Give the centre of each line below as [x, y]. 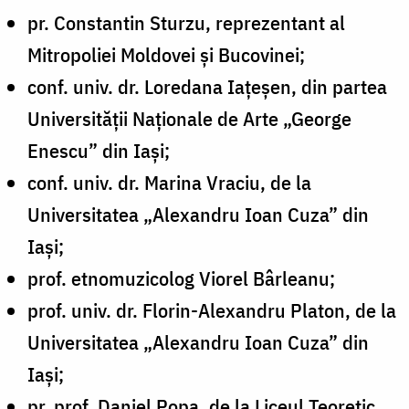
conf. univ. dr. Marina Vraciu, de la [169, 182]
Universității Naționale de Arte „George [189, 118]
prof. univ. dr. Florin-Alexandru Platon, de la [212, 309]
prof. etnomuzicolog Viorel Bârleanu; [181, 278]
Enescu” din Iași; [99, 150]
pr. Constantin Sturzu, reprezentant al [186, 22]
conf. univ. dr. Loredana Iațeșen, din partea [207, 86]
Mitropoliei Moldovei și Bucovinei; [166, 54]
